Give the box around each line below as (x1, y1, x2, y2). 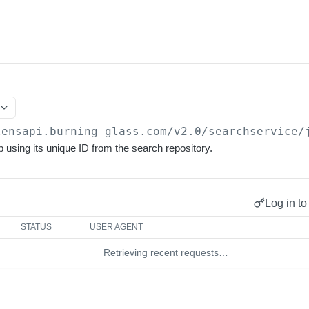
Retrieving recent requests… (103, 247, 228, 258)
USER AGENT (90, 222, 143, 232)
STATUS (21, 222, 52, 232)
